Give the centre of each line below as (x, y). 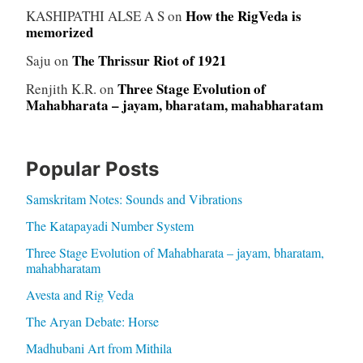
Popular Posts (92, 169)
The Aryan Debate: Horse (92, 322)
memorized (59, 32)
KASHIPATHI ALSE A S (95, 16)
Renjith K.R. (61, 89)
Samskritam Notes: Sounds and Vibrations (134, 199)
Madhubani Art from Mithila (98, 348)
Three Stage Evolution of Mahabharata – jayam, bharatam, (175, 253)
